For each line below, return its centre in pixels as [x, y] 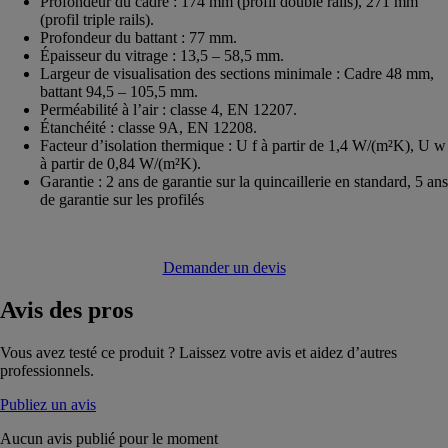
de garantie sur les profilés [122, 199]
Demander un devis [224, 267]
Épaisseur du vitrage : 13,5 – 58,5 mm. [162, 55]
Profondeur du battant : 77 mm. [138, 37]
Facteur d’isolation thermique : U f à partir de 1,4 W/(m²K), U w [243, 145]
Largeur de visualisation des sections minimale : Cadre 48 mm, [237, 73]
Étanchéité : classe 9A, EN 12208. [148, 127]
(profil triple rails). [97, 19]
